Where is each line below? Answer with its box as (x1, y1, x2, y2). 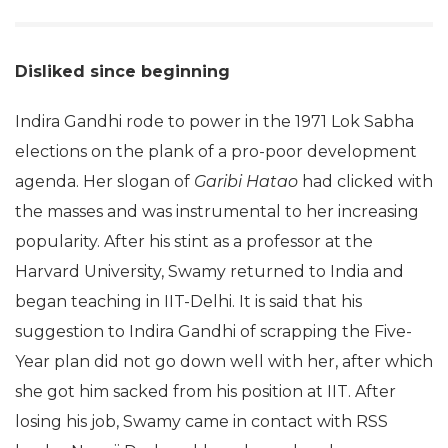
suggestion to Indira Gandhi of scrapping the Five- (15, 321, 412, 341)
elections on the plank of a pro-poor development (15, 141, 417, 161)
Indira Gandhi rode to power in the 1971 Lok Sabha (15, 111, 414, 131)
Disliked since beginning (15, 61, 230, 81)
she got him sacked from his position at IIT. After (15, 381, 396, 401)
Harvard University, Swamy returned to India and (15, 261, 404, 281)
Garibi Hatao (194, 171, 298, 191)
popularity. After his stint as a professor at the (15, 231, 373, 251)
